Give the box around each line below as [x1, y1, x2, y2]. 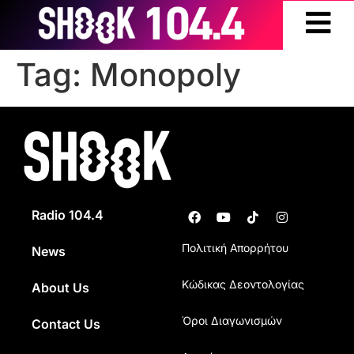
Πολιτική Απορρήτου [181, 241, 288, 254]
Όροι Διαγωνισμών [181, 314, 282, 327]
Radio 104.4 [32, 207, 104, 223]
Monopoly [90, 55, 241, 94]
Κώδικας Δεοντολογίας [181, 277, 304, 291]
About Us [32, 280, 89, 296]
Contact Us [32, 316, 100, 332]
